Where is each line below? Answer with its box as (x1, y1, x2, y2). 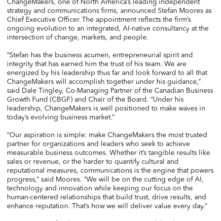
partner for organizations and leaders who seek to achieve (7, 139, 190, 148)
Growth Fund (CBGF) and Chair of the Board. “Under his (7, 95, 184, 104)
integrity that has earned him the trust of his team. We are (7, 59, 186, 68)
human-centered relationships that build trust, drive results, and (7, 192, 206, 201)
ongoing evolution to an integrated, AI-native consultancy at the (7, 24, 209, 33)
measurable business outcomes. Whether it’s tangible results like (7, 148, 210, 157)
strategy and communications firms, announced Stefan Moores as (7, 6, 212, 15)
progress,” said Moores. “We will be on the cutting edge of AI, (7, 175, 204, 184)
